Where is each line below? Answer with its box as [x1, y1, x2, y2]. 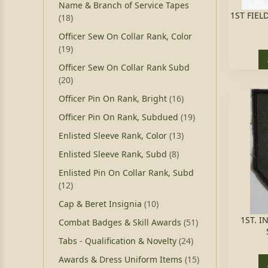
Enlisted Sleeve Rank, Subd [59, 148, 169, 160]
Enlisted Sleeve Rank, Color [59, 130, 169, 141]
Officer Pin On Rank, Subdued [59, 111, 181, 123]
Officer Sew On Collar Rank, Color [59, 31, 192, 42]
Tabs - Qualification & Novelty [59, 235, 179, 246]
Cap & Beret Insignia [59, 198, 144, 209]
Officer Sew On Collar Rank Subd [59, 62, 190, 73]
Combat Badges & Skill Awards [59, 217, 184, 228]
